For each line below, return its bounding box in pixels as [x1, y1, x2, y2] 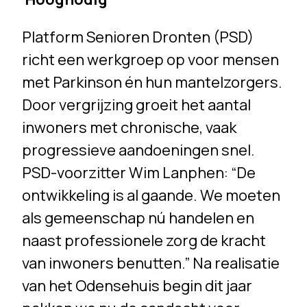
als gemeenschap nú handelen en [22, 208, 255, 229]
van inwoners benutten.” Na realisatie [22, 253, 280, 274]
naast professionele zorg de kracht [22, 230, 267, 251]
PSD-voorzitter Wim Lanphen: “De [22, 162, 256, 184]
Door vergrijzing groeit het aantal [22, 95, 251, 116]
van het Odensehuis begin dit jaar [22, 275, 253, 297]
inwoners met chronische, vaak [22, 117, 237, 138]
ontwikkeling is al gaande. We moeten [22, 185, 281, 206]
